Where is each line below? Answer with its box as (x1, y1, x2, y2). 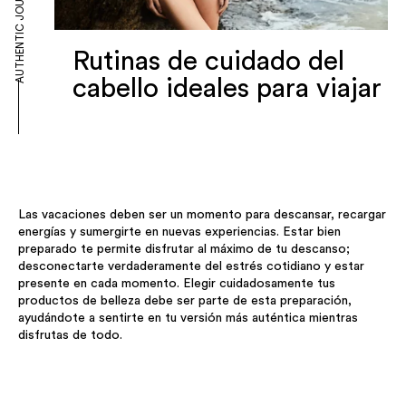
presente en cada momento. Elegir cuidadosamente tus (18, 276, 335, 290)
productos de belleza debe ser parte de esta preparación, (18, 294, 352, 307)
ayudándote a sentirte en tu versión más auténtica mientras (18, 311, 358, 324)
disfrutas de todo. (18, 328, 122, 342)
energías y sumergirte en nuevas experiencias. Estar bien (18, 225, 341, 238)
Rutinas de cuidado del (72, 48, 344, 76)
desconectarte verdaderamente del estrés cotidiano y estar (18, 259, 364, 273)
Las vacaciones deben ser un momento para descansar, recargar (18, 208, 386, 221)
